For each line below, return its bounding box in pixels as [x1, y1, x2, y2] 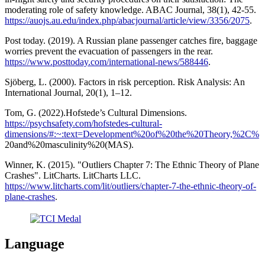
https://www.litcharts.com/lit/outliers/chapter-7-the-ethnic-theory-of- [5, 180, 256, 191]
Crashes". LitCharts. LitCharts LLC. [5, 170, 141, 180]
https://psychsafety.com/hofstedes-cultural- [5, 118, 162, 128]
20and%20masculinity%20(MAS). [5, 139, 134, 150]
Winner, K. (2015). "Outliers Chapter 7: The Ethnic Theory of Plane [5, 159, 259, 170]
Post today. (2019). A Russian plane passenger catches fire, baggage [5, 35, 257, 46]
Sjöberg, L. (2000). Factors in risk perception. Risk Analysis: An [5, 76, 245, 87]
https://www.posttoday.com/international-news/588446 [5, 56, 208, 67]
